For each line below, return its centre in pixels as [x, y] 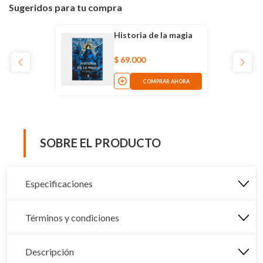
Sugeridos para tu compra [65, 7]
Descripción [50, 251]
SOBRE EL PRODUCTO [100, 143]
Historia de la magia [153, 35]
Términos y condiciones [72, 217]
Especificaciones [59, 183]
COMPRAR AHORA [166, 81]
